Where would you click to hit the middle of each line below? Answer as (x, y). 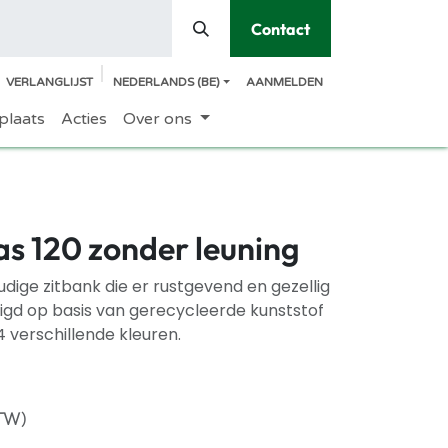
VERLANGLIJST (49, 82)
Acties (84, 119)
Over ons (158, 119)
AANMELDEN (284, 82)
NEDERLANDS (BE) (166, 82)
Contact (280, 28)
